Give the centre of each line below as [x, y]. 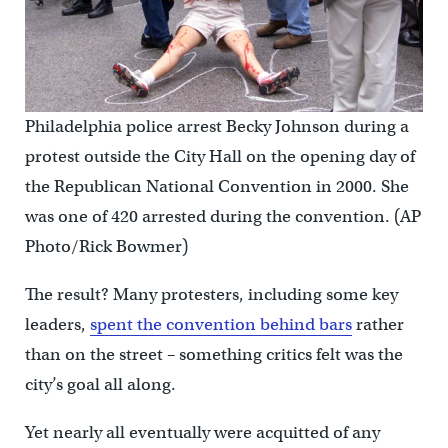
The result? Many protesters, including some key [211, 294]
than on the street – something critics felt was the [213, 354]
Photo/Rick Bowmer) [106, 246]
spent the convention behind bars [220, 324]
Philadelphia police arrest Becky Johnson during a [216, 126]
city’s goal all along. [100, 384]
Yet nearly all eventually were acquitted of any [202, 432]
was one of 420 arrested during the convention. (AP [222, 216]
